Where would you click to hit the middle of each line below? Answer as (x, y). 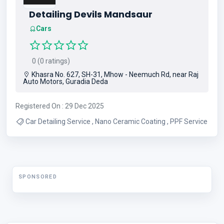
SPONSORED (38, 176)
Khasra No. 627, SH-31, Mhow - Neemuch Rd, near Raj (114, 74)
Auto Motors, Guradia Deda (65, 81)
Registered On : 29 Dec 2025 (60, 106)
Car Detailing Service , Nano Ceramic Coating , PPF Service (189, 121)
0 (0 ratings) (49, 61)
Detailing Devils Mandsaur (91, 14)
